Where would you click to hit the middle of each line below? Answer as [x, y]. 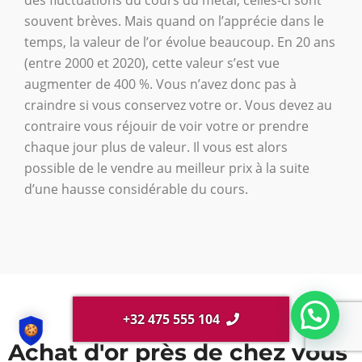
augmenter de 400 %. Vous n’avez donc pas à [160, 84]
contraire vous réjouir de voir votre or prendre [166, 126]
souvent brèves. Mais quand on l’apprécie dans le [174, 21]
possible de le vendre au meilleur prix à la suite [167, 168]
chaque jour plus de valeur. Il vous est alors [156, 147]
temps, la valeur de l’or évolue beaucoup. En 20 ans [180, 42]
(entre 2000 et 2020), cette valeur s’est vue [152, 63]
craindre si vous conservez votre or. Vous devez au [178, 105]
